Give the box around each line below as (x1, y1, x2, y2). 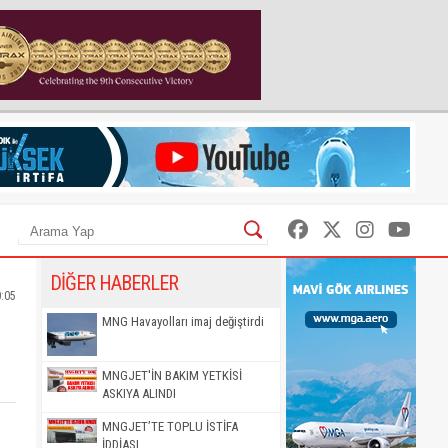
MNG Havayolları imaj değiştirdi (102, 314, 264, 329)
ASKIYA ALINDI (102, 386, 176, 402)
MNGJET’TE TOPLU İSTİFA (102, 419, 238, 435)
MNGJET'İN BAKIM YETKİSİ (102, 368, 242, 384)
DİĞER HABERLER (50, 271, 178, 295)
